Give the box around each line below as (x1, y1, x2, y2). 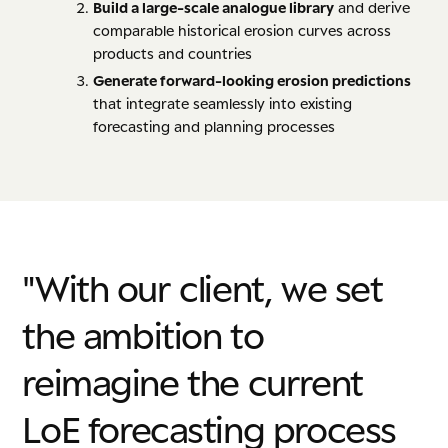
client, (179, 265, 273, 309)
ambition (82, 312, 222, 356)
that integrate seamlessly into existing (93, 95, 353, 113)
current (247, 359, 363, 403)
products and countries (93, 45, 253, 63)
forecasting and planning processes (93, 118, 336, 136)
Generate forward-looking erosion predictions (93, 72, 412, 90)
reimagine (22, 359, 179, 403)
